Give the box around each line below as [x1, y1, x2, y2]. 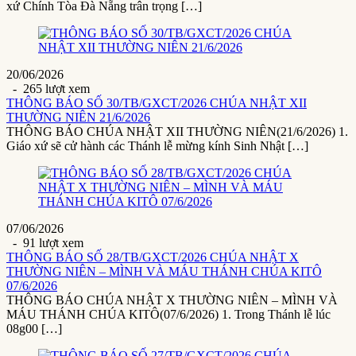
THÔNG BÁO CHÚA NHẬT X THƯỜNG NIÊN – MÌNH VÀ [6, 293, 338, 308]
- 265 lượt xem [6, 82, 90, 96]
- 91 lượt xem [6, 236, 83, 250]
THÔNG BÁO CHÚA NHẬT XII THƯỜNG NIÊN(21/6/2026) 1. [6, 125, 348, 139]
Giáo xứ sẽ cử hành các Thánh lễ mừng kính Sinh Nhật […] [6, 139, 308, 153]
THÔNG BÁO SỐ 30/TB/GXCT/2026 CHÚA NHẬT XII [6, 96, 307, 110]
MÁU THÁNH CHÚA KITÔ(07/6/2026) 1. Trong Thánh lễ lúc [6, 308, 331, 322]
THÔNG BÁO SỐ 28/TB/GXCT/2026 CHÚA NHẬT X [6, 250, 299, 265]
